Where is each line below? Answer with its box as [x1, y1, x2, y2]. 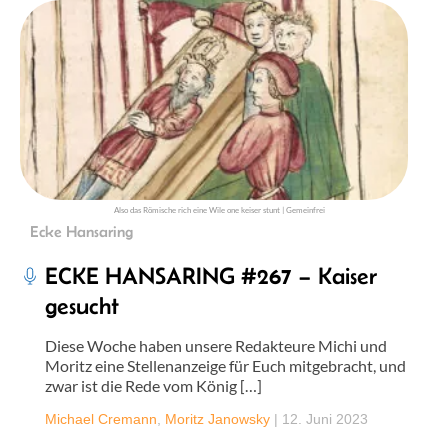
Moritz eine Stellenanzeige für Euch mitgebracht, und [45, 355, 406, 375]
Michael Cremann [45, 410, 157, 427]
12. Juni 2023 [282, 410, 368, 427]
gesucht [45, 291, 119, 319]
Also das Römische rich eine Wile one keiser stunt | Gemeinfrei [114, 204, 325, 215]
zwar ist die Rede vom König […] [45, 375, 262, 395]
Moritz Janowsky [165, 410, 270, 427]
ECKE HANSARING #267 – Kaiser [45, 261, 377, 289]
